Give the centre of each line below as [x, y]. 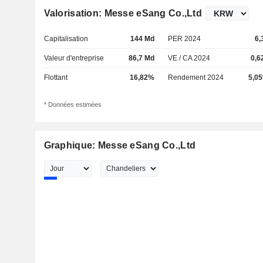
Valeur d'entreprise [74, 58]
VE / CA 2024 [189, 58]
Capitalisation [66, 39]
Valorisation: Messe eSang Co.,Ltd [123, 13]
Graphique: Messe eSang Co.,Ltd [120, 146]
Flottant [55, 77]
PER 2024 [185, 39]
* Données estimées [73, 105]
